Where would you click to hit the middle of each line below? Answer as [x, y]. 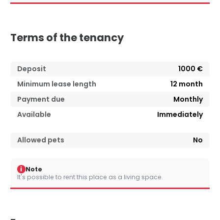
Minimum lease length [57, 84]
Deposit [32, 69]
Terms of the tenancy [67, 38]
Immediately [180, 115]
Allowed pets [41, 140]
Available [34, 115]
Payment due [41, 99]
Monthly [188, 99]
